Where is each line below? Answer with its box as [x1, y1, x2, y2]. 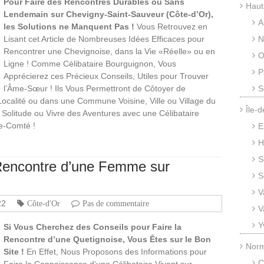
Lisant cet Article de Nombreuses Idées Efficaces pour [4, 34, 204, 44]
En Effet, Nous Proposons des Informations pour [24, 246, 207, 256]
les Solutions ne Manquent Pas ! [4, 21, 134, 31]
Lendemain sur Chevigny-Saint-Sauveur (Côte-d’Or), [4, 9, 213, 19]
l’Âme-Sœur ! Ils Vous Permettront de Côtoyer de [4, 83, 186, 93]
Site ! [4, 246, 24, 256]
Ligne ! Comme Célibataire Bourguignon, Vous [4, 58, 176, 68]
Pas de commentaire [82, 199, 149, 207]
